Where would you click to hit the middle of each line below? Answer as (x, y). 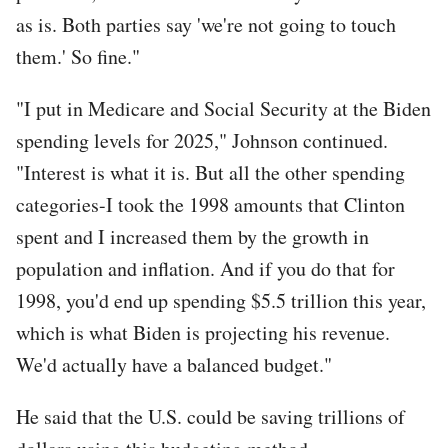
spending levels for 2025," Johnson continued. (202, 140)
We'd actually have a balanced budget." (174, 364)
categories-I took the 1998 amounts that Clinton (210, 204)
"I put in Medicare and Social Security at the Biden (223, 108)
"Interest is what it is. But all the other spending (210, 172)
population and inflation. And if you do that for (205, 268)
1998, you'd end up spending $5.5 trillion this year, (221, 300)
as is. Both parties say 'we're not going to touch (206, 24)
